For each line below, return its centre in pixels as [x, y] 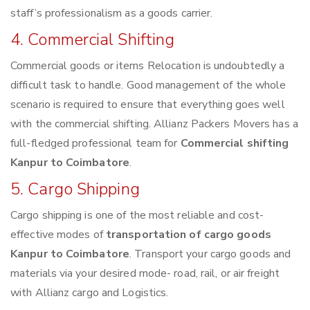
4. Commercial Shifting [93, 40]
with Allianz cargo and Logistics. [90, 293]
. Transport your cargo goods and [210, 254]
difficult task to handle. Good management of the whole [148, 85]
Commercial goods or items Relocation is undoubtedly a [148, 66]
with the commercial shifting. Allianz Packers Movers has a [154, 124]
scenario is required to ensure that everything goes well [148, 105]
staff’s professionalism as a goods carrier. [112, 13]
